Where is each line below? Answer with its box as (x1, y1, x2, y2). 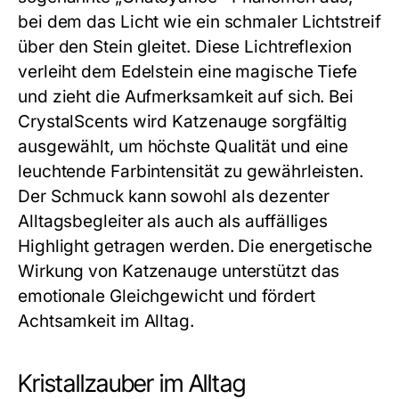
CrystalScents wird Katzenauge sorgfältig (18, 111, 348, 132)
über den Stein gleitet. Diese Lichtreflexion (18, 37, 352, 57)
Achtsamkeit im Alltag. (18, 311, 194, 331)
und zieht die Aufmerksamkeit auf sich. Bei (18, 86, 354, 107)
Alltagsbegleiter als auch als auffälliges (18, 211, 329, 232)
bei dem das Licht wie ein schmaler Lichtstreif (18, 12, 381, 32)
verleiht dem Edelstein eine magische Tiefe (18, 61, 358, 82)
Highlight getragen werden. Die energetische (18, 236, 372, 256)
